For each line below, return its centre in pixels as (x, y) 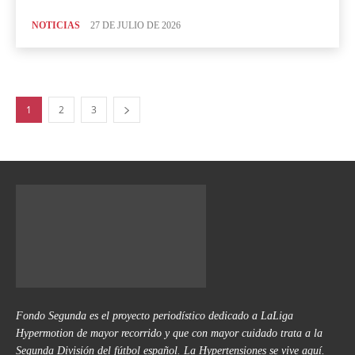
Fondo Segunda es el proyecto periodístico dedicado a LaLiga (155, 316)
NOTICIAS (56, 26)
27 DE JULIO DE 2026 (136, 26)
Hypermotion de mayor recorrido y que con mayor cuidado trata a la (169, 334)
